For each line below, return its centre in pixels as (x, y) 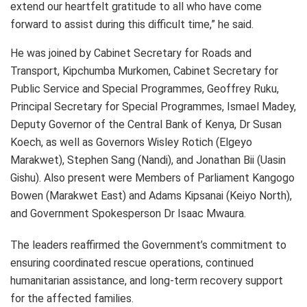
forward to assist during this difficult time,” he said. (132, 25)
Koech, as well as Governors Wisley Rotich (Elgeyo (131, 143)
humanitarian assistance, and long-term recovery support (147, 281)
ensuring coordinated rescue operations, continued (132, 263)
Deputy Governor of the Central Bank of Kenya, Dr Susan (146, 125)
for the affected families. (72, 299)
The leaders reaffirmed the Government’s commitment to (148, 245)
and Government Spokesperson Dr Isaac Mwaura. (128, 214)
